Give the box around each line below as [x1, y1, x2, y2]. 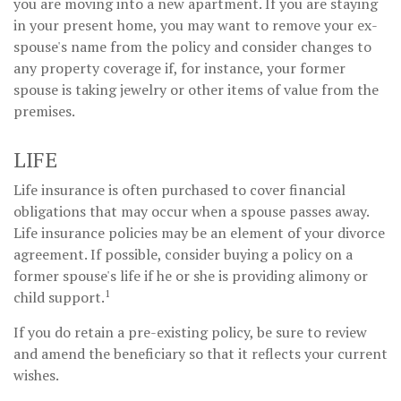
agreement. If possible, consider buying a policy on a [13, 243, 353, 264]
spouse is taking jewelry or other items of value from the [13, 79, 379, 99]
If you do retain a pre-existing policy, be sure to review [13, 321, 367, 342]
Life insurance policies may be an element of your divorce [13, 222, 385, 243]
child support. [13, 286, 105, 307]
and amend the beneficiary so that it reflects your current [13, 343, 388, 363]
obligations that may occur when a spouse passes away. [13, 200, 369, 221]
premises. [13, 100, 75, 121]
